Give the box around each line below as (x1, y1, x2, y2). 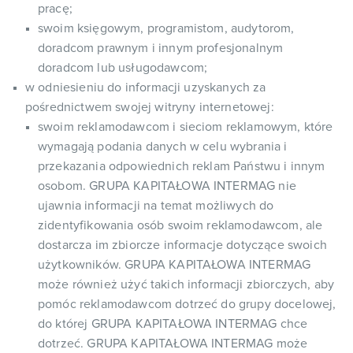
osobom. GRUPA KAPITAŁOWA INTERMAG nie (38, 180, 296, 192)
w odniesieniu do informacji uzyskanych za (25, 81, 266, 94)
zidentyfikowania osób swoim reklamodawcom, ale (38, 219, 323, 232)
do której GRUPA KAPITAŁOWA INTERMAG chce (38, 318, 308, 330)
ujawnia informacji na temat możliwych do (38, 199, 274, 212)
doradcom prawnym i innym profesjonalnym (38, 42, 284, 54)
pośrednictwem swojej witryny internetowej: (25, 101, 274, 113)
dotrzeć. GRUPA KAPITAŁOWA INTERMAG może (38, 337, 308, 350)
